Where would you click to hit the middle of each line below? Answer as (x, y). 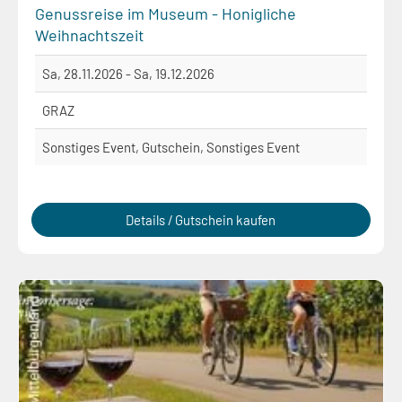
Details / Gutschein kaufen (201, 219)
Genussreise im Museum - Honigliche (166, 13)
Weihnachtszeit (90, 35)
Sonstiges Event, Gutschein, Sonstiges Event (171, 147)
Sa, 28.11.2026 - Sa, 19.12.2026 (128, 73)
